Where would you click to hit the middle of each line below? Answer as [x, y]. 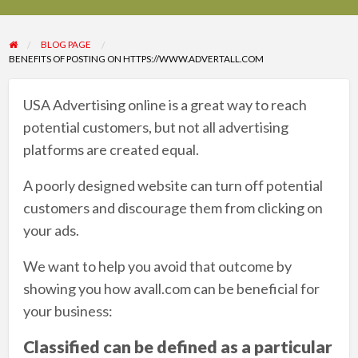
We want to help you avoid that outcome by [157, 266]
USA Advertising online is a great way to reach [165, 104]
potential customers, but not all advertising [155, 127]
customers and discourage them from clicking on [173, 207]
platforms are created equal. [111, 149]
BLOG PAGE [66, 44]
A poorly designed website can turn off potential [173, 185]
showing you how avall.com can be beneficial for [171, 288]
